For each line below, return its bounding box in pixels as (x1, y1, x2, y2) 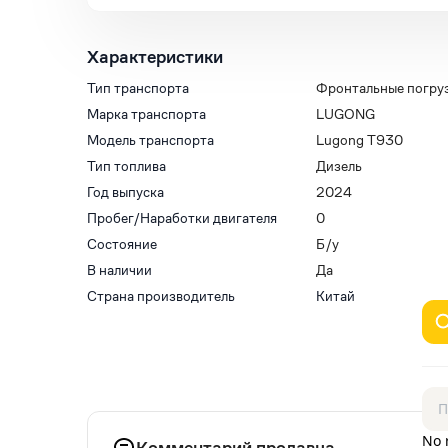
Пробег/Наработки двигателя (87, 209, 277, 227)
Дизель (315, 157, 362, 175)
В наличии (87, 261, 152, 279)
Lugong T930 (315, 131, 403, 149)
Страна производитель (87, 287, 235, 305)
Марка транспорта (87, 105, 206, 123)
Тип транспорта (87, 79, 189, 97)
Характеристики (87, 45, 223, 68)
